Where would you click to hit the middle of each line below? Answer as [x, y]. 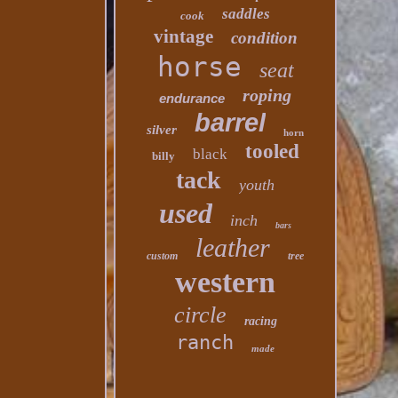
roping [267, 95]
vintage [183, 36]
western [226, 282]
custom [163, 256]
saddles [247, 14]
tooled [272, 151]
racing [260, 321]
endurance [192, 98]
